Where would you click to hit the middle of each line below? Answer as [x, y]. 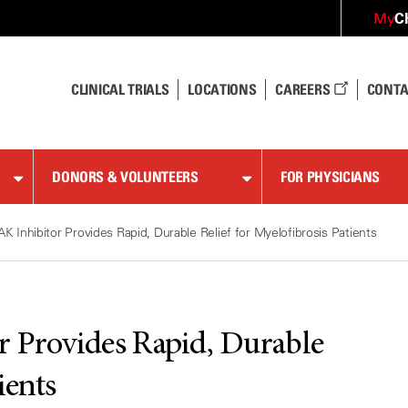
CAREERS [304, 89]
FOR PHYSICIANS [331, 177]
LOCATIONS [222, 89]
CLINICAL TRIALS [120, 89]
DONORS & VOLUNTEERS [125, 177]
